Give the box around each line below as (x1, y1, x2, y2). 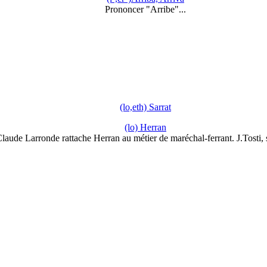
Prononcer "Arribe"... (105, 4, 186, 15)
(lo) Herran (125, 122, 166, 132)
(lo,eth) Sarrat (120, 101, 171, 112)
